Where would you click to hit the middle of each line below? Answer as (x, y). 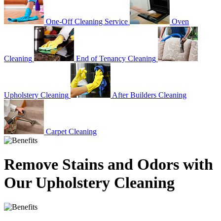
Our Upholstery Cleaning (89, 183)
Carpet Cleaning (71, 131)
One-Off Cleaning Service (87, 21)
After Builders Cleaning (149, 95)
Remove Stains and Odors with (109, 165)
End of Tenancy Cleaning (116, 58)
